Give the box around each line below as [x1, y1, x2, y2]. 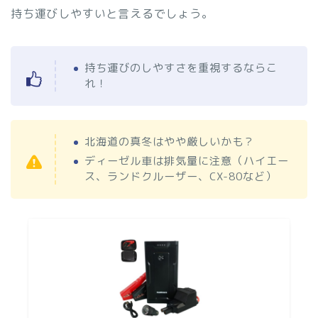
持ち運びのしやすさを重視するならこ [84, 60, 278, 75]
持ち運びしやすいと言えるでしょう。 [11, 5, 214, 21]
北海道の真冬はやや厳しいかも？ [84, 133, 255, 149]
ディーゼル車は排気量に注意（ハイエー [84, 153, 289, 169]
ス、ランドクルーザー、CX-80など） [84, 169, 277, 185]
